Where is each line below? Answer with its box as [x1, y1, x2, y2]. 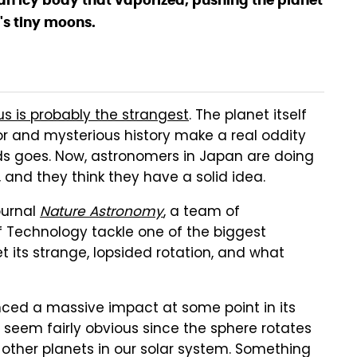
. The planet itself [189, 105, 307, 127]
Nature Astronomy [40, 202, 163, 224]
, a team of [163, 202, 240, 224]
